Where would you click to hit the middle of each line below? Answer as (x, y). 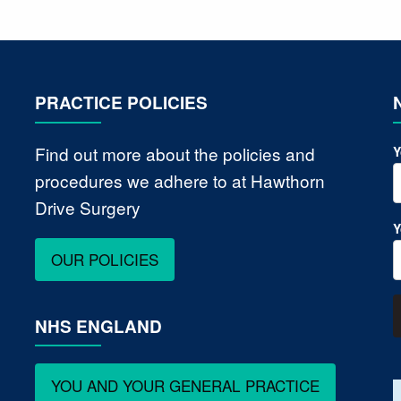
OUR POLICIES (105, 260)
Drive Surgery (87, 207)
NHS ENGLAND (98, 326)
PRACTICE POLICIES (121, 103)
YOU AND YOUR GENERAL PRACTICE (186, 385)
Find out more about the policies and (175, 153)
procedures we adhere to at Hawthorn (179, 180)
